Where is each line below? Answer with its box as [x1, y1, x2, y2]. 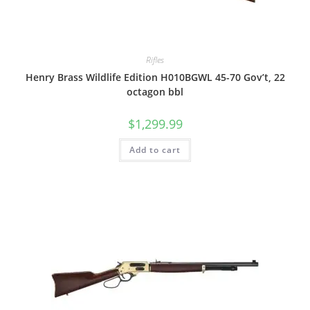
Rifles [146, 54, 164, 66]
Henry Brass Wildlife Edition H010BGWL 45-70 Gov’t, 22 [25, 71, 285, 84]
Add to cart [129, 144, 181, 156]
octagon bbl [127, 85, 183, 99]
